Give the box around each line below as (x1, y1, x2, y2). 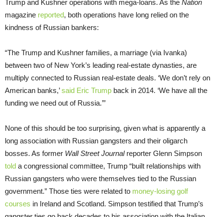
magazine (5, 10, 38, 19)
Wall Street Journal (65, 149, 126, 157)
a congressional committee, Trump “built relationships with (16, 161, 201, 170)
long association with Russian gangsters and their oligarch (5, 136, 187, 145)
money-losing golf (132, 186, 188, 195)
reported (38, 10, 64, 19)
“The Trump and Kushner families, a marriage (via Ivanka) (5, 48, 187, 57)
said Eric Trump (62, 86, 111, 94)
